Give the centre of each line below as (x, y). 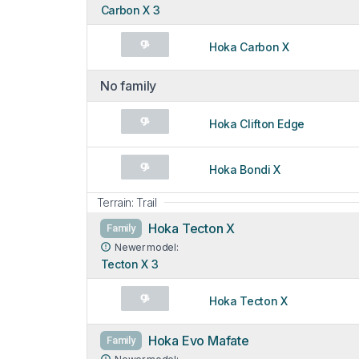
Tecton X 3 (129, 264)
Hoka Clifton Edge (257, 123)
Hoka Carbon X (249, 46)
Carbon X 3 (130, 10)
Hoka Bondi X (245, 169)
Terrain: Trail (127, 202)
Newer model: (147, 247)
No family (129, 85)
